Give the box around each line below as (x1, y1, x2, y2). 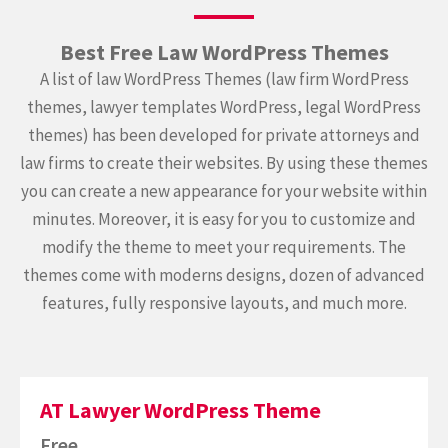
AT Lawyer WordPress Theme (40, 396, 321, 424)
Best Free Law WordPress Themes (59, 38, 389, 66)
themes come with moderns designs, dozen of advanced (23, 264, 425, 286)
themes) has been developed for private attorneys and (28, 124, 420, 146)
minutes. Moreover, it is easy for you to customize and (32, 208, 416, 230)
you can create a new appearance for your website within (21, 180, 427, 202)
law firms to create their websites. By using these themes (20, 152, 428, 174)
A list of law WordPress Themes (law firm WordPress (39, 68, 409, 90)
